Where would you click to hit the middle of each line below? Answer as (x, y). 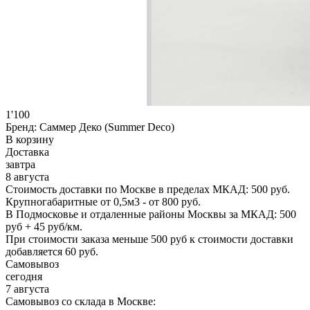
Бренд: (21, 127)
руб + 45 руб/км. (44, 226)
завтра (20, 164)
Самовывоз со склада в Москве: (81, 301)
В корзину (30, 139)
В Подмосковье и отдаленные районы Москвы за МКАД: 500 (151, 214)
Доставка (27, 152)
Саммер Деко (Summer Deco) (106, 127)
